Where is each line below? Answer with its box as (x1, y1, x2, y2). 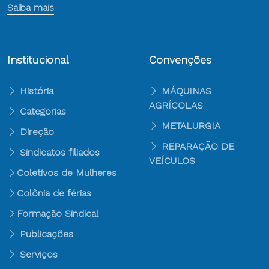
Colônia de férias (17, 187, 91, 199)
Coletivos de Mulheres (17, 167, 116, 178)
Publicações (17, 228, 73, 240)
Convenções (149, 53, 211, 66)
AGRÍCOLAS (149, 100, 203, 111)
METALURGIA (162, 120, 220, 131)
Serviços (17, 249, 58, 260)
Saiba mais (7, 2, 54, 13)
